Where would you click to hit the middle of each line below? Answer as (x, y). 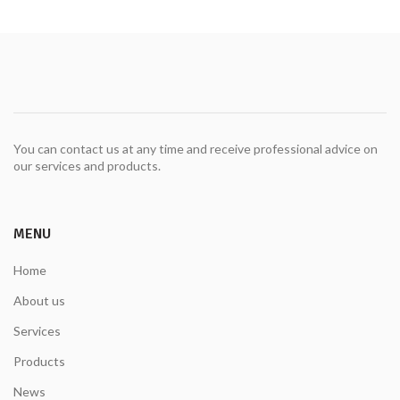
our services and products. (87, 165)
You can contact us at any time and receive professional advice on (196, 148)
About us (39, 301)
